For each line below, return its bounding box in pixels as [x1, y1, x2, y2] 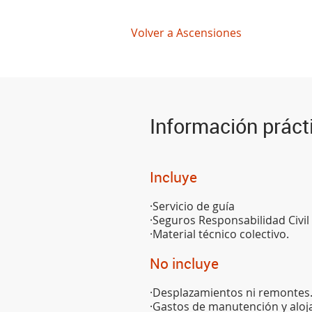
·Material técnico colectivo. [150, 226, 290, 242]
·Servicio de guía [150, 198, 235, 214]
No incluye [150, 253, 219, 274]
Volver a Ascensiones [131, 24, 242, 40]
